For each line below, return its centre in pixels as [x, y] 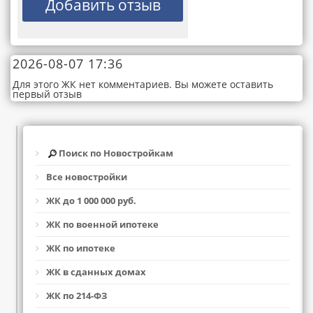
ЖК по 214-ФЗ [77, 296]
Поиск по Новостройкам [115, 153]
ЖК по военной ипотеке [102, 225]
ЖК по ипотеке [81, 248]
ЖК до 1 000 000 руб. [91, 201]
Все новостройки [87, 177]
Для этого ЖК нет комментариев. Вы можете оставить [143, 84]
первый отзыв [47, 94]
